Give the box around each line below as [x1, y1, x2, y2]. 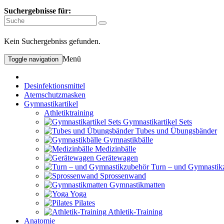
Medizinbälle [95, 144, 136, 153]
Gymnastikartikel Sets [123, 117, 192, 126]
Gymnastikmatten [109, 180, 165, 189]
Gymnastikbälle [103, 135, 153, 144]
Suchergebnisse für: [4, 6, 71, 15]
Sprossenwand [100, 171, 146, 180]
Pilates [74, 198, 95, 207]
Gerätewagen [96, 153, 138, 162]
